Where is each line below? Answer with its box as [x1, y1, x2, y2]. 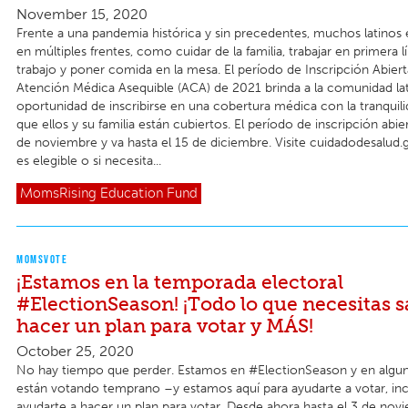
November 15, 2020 [16, 5, 148, 24]
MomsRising [20, 187, 97, 200]
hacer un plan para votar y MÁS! [16, 313, 313, 337]
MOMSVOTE [16, 251, 67, 266]
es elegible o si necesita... [16, 153, 161, 169]
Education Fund [100, 187, 198, 200]
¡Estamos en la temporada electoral [16, 270, 343, 293]
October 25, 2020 [16, 342, 134, 360]
